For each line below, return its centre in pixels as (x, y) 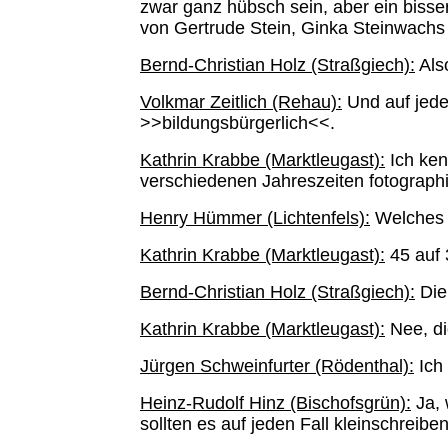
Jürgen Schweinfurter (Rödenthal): (277, 366)
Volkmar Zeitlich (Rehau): (241, 102)
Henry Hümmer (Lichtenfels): (255, 218)
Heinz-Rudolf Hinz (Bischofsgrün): (275, 403)
